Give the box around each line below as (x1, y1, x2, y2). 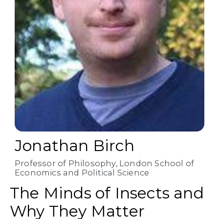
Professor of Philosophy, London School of (15, 158, 195, 168)
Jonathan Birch (15, 136, 134, 155)
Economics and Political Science (15, 167, 150, 177)
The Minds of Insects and (10, 184, 204, 203)
